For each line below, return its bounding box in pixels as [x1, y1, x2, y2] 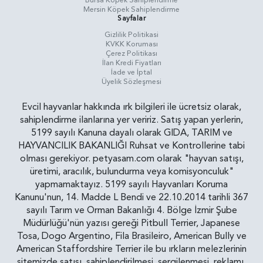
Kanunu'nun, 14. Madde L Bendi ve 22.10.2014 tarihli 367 [15, 191, 248, 204]
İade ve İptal [111, 67, 152, 78]
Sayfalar [117, 14, 146, 23]
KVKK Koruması [105, 39, 158, 50]
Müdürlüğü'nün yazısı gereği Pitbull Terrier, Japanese [23, 217, 240, 230]
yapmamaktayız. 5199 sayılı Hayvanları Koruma [35, 178, 228, 191]
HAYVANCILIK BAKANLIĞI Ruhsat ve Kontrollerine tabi [18, 139, 245, 153]
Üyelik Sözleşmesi [102, 76, 161, 87]
